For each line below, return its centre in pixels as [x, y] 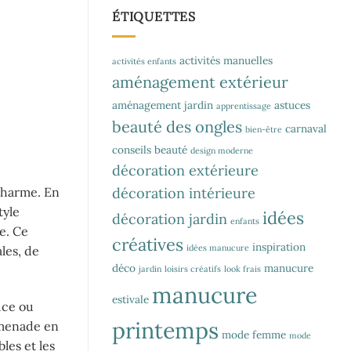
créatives [148, 244]
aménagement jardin [163, 105]
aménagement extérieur [200, 81]
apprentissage [244, 105]
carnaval [306, 128]
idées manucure [218, 247]
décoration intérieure [184, 193]
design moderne [222, 150]
